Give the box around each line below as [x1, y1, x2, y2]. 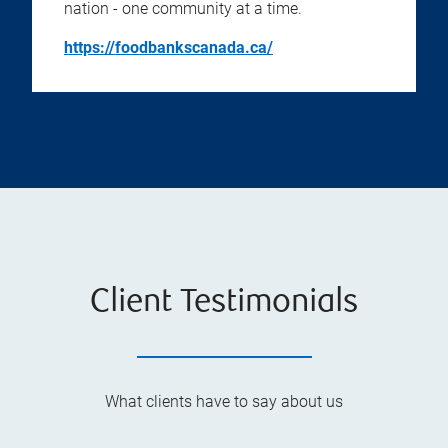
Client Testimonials [90, 287, 358, 321]
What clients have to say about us [105, 392, 343, 412]
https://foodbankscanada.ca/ [64, 38, 273, 58]
